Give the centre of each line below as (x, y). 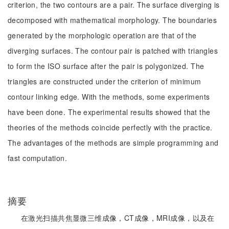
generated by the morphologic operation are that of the (102, 35)
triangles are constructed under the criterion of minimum (105, 81)
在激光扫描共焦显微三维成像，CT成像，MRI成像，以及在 (118, 218)
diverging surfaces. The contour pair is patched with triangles (113, 51)
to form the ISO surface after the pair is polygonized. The (106, 66)
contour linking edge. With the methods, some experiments (109, 97)
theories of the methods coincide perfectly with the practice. (110, 127)
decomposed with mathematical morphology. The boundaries (112, 20)
